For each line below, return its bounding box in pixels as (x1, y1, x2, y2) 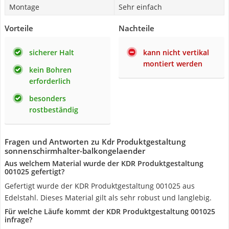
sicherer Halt (29, 48, 74, 57)
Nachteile (119, 23, 154, 33)
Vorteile (5, 23, 33, 33)
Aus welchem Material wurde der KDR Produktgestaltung (5, 158, 203, 168)
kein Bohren (29, 65, 72, 75)
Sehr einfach (119, 2, 162, 12)
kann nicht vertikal (143, 48, 209, 57)
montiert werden (143, 59, 202, 68)
